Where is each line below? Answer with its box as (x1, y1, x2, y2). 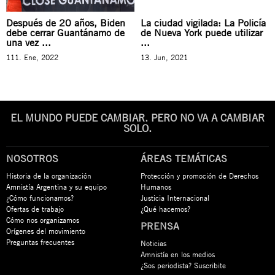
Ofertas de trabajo (6, 203, 64, 214)
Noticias (141, 238, 166, 248)
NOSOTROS (6, 152, 58, 165)
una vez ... (6, 36, 51, 48)
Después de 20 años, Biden (6, 16, 125, 29)
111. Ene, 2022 (6, 52, 58, 62)
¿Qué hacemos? (141, 203, 190, 214)
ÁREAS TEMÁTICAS (141, 152, 227, 165)
